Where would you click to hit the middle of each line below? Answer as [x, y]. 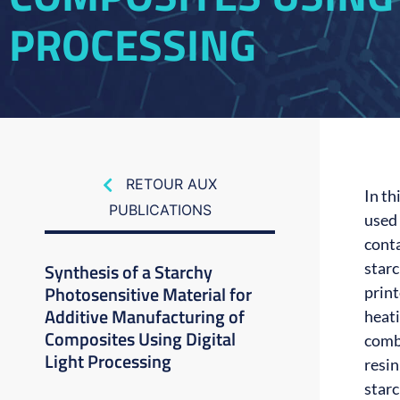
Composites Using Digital [140, 338]
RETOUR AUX [172, 184]
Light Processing [108, 361]
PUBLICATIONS [160, 209]
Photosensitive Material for [148, 294]
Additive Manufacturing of [145, 316]
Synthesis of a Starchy [129, 271]
